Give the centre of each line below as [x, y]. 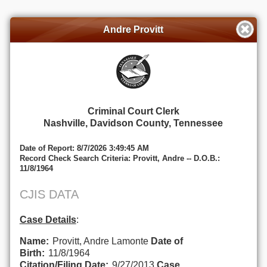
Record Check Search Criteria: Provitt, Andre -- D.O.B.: [119, 158]
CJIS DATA [49, 194]
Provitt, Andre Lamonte [101, 241]
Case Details [48, 219]
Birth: [32, 253]
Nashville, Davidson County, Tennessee [133, 123]
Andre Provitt [133, 29]
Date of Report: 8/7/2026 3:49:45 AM [84, 148]
